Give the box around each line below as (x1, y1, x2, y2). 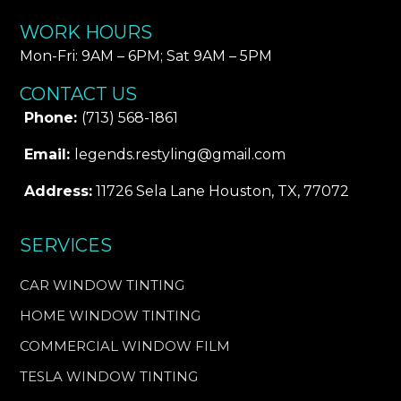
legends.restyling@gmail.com (74, 145, 286, 163)
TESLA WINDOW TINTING (20, 367, 199, 385)
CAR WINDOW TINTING (20, 276, 185, 294)
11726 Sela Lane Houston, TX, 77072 (92, 182, 350, 200)
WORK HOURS (20, 21, 153, 43)
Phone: (24, 108, 82, 126)
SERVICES (20, 234, 113, 256)
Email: (24, 145, 75, 163)
